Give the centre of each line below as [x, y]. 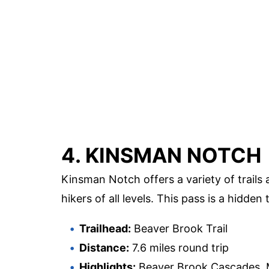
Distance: [104, 248]
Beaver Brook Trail [179, 229]
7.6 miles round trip [179, 248]
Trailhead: [105, 229]
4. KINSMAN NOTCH [161, 156]
